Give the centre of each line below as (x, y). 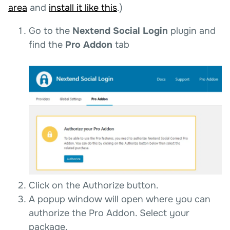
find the (47, 45)
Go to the (51, 31)
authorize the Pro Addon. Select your (109, 213)
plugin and (192, 31)
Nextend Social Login (120, 31)
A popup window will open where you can (120, 199)
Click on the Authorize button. (94, 185)
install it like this (83, 8)
